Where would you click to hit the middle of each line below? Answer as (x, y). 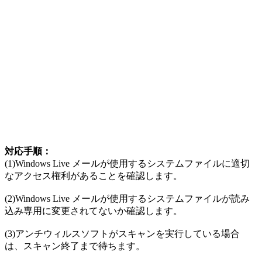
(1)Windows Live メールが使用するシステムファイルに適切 (127, 163)
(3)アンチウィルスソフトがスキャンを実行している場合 (122, 233)
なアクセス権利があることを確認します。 (94, 175)
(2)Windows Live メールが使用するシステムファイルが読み (127, 198)
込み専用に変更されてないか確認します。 (94, 211)
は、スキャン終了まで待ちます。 (75, 246)
